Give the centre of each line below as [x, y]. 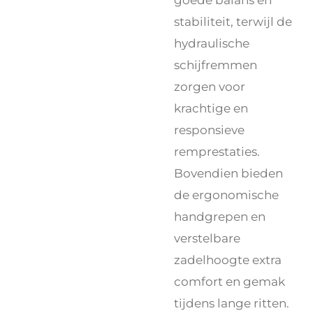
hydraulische [212, 43]
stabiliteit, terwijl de [233, 22]
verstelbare [207, 238]
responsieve [209, 130]
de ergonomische [226, 195]
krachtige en [211, 108]
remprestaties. [217, 152]
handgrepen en [220, 217]
